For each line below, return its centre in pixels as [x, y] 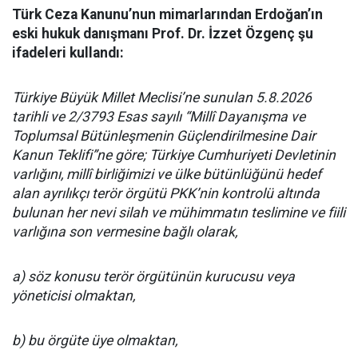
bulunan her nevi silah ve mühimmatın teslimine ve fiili [179, 213]
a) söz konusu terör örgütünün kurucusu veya [153, 277]
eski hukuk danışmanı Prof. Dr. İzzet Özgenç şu [163, 34]
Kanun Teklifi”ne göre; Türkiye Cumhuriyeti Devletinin [174, 155]
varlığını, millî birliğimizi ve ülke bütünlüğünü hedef [167, 175]
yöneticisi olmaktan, [74, 296]
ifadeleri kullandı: [68, 53]
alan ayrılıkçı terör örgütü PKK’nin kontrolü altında [166, 194]
